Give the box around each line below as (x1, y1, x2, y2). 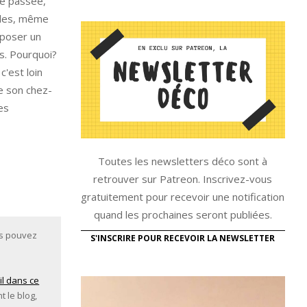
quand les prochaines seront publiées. (93, 207, 272, 221)
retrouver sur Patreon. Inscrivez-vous (93, 171, 273, 186)
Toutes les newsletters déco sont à (98, 153, 268, 168)
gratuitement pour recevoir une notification (81, 189, 285, 204)
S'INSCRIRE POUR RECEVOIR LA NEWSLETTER (90, 232, 275, 244)
